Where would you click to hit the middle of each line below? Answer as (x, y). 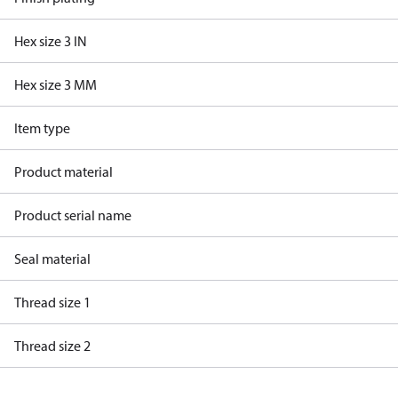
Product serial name (73, 215)
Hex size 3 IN (51, 41)
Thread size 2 (52, 346)
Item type (42, 128)
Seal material (52, 259)
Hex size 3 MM (56, 84)
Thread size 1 (52, 302)
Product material (64, 171)
